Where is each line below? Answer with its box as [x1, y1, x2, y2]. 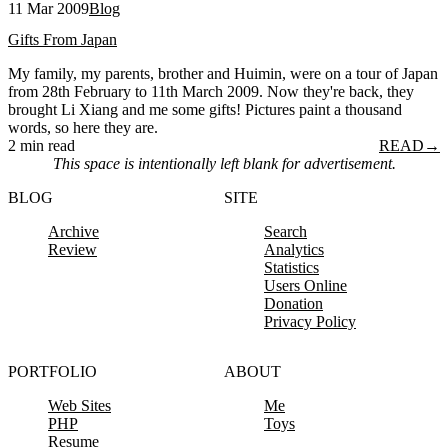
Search [264, 223, 307, 241]
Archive [48, 223, 99, 241]
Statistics [264, 259, 319, 277]
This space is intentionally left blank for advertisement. [52, 155, 396, 173]
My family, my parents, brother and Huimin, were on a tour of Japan [8, 65, 438, 83]
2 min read [8, 137, 75, 155]
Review [48, 241, 97, 259]
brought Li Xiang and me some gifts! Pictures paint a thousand [8, 101, 402, 119]
